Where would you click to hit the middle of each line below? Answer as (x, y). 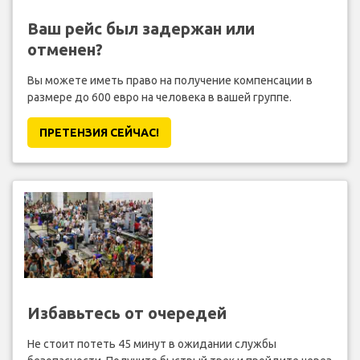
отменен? (65, 50)
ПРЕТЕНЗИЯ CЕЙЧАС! (99, 133)
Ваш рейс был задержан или (141, 29)
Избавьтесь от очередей (127, 313)
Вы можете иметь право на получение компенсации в (170, 81)
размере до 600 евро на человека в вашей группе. (159, 98)
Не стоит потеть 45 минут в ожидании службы (151, 344)
